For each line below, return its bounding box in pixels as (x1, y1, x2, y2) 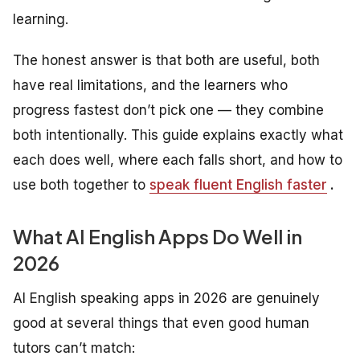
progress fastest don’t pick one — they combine (13, 101, 324, 118)
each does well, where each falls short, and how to (13, 151, 342, 168)
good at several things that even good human (13, 314, 309, 331)
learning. (13, 10, 68, 27)
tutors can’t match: (13, 339, 135, 356)
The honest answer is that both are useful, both (13, 51, 320, 68)
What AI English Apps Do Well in (13, 223, 302, 248)
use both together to (13, 176, 149, 193)
